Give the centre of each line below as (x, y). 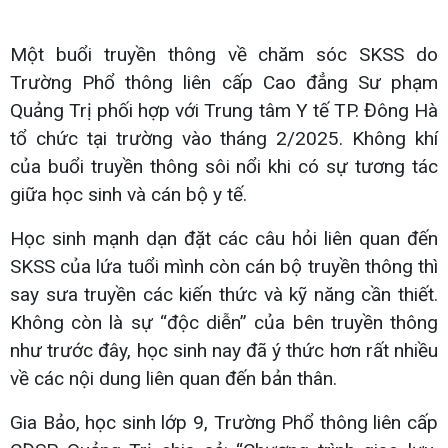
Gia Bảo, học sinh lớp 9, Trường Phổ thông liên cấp (224, 422)
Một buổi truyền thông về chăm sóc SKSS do (224, 54)
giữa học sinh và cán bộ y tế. (128, 194)
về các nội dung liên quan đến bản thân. (173, 378)
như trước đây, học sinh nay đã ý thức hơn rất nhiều (224, 350)
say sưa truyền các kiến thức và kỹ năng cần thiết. (224, 294)
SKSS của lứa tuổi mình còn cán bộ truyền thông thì (224, 266)
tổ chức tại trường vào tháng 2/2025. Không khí (224, 138)
